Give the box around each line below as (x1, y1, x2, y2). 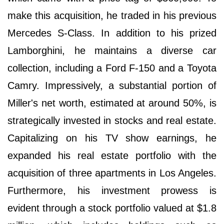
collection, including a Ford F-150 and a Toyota (7, 62, 216, 73)
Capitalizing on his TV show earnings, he (7, 132, 216, 143)
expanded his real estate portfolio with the (7, 149, 216, 161)
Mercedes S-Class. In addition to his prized (7, 27, 216, 38)
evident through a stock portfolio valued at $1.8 (7, 202, 216, 213)
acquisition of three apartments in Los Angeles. (7, 167, 216, 178)
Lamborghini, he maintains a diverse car (7, 44, 216, 56)
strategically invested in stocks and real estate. (7, 114, 216, 126)
